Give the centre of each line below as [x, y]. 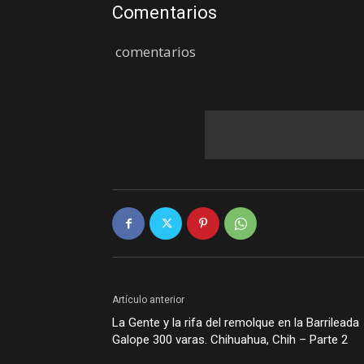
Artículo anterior [148, 300]
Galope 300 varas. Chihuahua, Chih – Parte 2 [230, 340]
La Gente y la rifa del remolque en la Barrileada [236, 323]
